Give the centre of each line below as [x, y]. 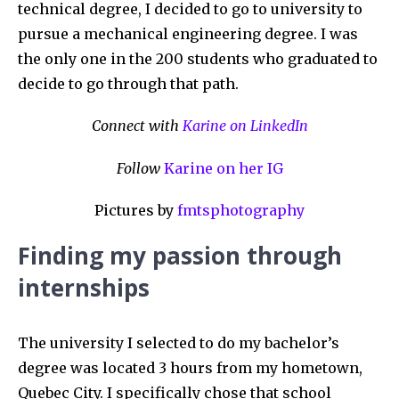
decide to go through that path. [128, 84]
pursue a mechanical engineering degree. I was [188, 34]
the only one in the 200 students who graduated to [198, 59]
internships [84, 287]
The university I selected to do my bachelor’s [179, 342]
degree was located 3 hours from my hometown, [190, 367]
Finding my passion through [180, 255]
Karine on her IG [223, 168]
